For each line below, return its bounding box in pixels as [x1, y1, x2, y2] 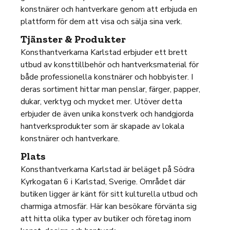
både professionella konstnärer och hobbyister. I [21, 71, 193, 83]
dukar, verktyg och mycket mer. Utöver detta [21, 96, 182, 107]
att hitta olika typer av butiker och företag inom [21, 213, 191, 224]
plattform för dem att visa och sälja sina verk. [21, 16, 182, 27]
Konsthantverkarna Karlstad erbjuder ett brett [21, 47, 187, 58]
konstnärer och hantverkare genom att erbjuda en [21, 4, 197, 15]
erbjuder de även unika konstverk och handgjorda [21, 108, 194, 120]
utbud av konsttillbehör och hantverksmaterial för [21, 59, 199, 70]
